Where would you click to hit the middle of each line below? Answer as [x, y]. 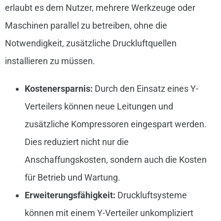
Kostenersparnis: [58, 88]
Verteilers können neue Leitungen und [99, 106]
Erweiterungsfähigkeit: [70, 195]
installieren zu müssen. [50, 61]
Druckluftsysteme [151, 195]
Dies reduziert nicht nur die [76, 142]
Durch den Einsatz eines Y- [145, 88]
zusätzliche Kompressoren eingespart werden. [115, 124]
